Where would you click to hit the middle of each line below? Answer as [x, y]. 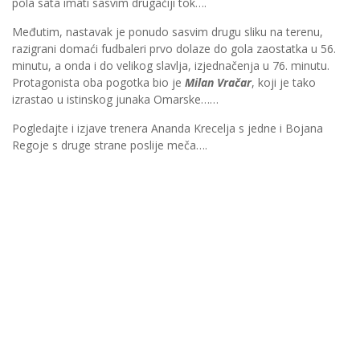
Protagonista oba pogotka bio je [98, 83]
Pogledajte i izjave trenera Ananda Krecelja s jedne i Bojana [168, 129]
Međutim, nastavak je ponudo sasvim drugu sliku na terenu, [168, 32]
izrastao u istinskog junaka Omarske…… [115, 100]
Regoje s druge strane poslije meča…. [110, 145]
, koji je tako [284, 83]
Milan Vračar [218, 83]
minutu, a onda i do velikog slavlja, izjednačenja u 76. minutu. [171, 66]
